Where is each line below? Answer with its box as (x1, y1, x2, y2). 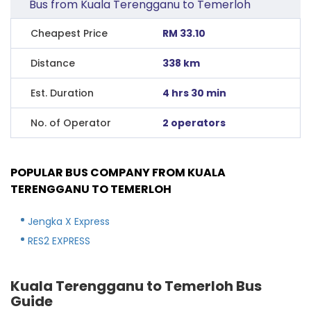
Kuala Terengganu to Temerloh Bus (10, 276, 262, 296)
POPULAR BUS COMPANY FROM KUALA (10, 164, 226, 180)
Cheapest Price (31, 26, 108, 40)
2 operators (162, 115, 226, 130)
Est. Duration (31, 85, 94, 100)
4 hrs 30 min (162, 85, 227, 100)
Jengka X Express (28, 214, 110, 228)
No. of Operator (31, 115, 111, 130)
